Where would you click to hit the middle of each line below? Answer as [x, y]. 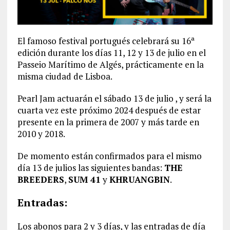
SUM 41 [84, 179]
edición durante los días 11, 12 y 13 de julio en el [111, 52]
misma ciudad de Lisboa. [65, 76]
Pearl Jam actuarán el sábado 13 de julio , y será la [114, 98]
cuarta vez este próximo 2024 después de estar [109, 110]
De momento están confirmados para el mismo [109, 156]
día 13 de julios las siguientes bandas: [91, 167]
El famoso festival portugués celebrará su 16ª [106, 41]
